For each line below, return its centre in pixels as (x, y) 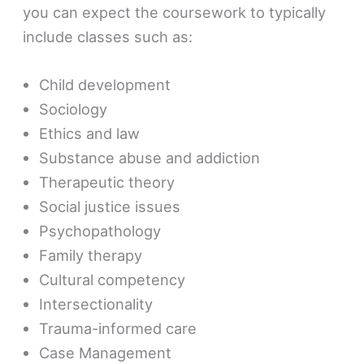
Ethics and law (90, 133)
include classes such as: (110, 36)
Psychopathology (100, 230)
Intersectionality (96, 303)
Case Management (106, 352)
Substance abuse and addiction (150, 157)
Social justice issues (112, 206)
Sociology (74, 108)
